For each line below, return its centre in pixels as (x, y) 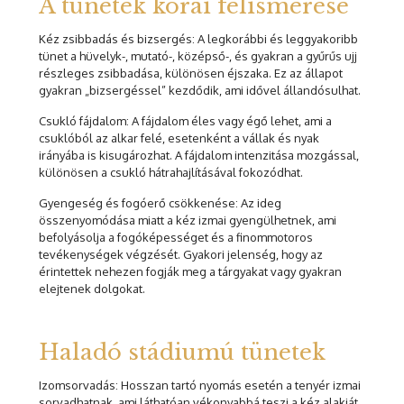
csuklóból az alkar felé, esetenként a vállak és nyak (179, 138)
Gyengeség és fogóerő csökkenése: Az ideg (160, 203)
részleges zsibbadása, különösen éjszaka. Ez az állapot (191, 73)
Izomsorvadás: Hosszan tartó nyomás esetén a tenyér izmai (200, 386)
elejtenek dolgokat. (92, 289)
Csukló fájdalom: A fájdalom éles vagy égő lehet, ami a (185, 121)
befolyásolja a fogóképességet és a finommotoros (176, 238)
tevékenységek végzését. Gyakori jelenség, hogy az (181, 255)
